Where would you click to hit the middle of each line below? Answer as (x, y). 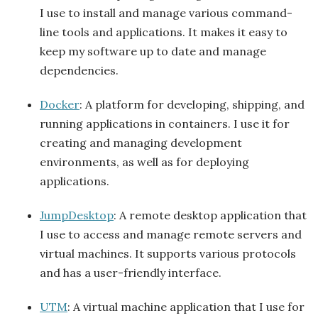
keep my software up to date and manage (153, 51)
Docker (60, 105)
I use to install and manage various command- (166, 13)
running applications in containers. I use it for (165, 124)
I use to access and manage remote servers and (171, 235)
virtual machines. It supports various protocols (168, 254)
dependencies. (79, 71)
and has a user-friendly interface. (131, 273)
